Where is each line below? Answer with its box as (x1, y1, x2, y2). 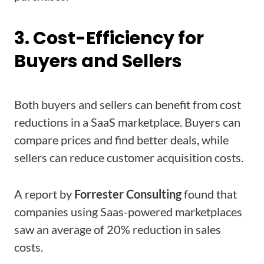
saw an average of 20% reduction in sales (14, 222, 221, 236)
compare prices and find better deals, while (14, 133, 229, 147)
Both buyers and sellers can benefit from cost (14, 97, 241, 111)
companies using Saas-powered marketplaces (14, 204, 242, 219)
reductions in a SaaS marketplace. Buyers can (14, 115, 240, 129)
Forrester (74, 187, 124, 201)
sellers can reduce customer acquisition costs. (14, 150, 243, 164)
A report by (14, 187, 74, 201)
